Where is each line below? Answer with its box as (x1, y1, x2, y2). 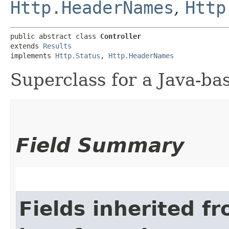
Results (43, 41, 72, 50)
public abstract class (10, 32, 100, 40)
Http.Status (55, 51, 100, 60)
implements (10, 51, 55, 60)
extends (10, 41, 43, 50)
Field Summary (16, 133, 184, 157)
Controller (100, 32, 141, 40)
